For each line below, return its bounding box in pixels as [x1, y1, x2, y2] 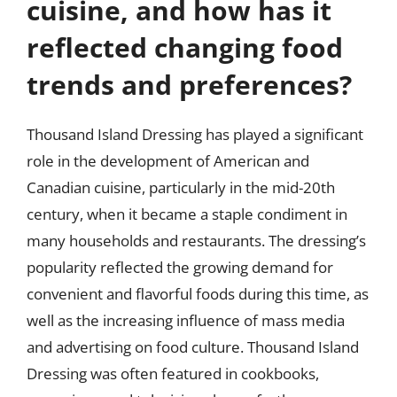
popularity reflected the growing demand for [27, 256, 333, 277]
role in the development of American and [27, 150, 309, 171]
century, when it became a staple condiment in [27, 203, 347, 224]
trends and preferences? [27, 66, 352, 103]
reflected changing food [27, 28, 343, 66]
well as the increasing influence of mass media [27, 309, 345, 331]
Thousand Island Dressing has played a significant [27, 123, 363, 144]
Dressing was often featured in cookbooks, [27, 362, 319, 384]
